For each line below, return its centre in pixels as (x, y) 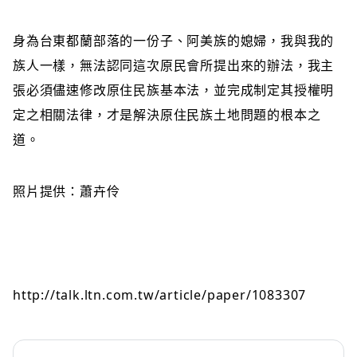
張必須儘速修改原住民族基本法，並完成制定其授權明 (174, 90)
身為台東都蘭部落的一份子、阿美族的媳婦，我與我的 (174, 41)
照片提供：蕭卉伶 (67, 191)
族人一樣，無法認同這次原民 (100, 65)
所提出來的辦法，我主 (267, 65)
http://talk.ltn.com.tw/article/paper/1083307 (160, 295)
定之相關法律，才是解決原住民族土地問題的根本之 (167, 115)
